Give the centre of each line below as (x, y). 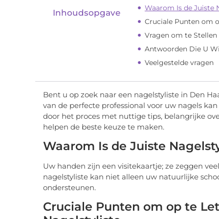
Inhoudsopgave (87, 12)
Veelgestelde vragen (179, 62)
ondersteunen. (69, 188)
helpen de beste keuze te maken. (104, 127)
